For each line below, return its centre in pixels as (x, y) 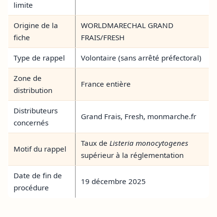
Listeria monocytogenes (149, 143)
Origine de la (36, 25)
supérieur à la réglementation (132, 155)
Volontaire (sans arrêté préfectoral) (141, 57)
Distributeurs (36, 110)
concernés (31, 122)
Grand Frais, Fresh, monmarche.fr (139, 116)
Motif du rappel (40, 148)
